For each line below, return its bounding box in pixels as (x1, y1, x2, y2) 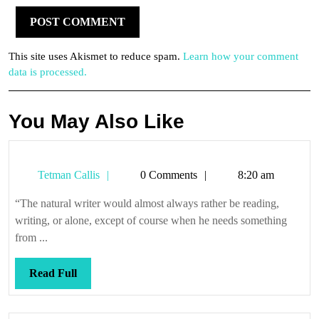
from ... (15, 231, 48, 244)
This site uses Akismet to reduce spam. (9, 51, 183, 62)
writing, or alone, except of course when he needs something (15, 214, 287, 226)
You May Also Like (9, 110, 184, 132)
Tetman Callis (35, 169, 100, 181)
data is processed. (9, 66, 87, 78)
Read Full (29, 267, 77, 279)
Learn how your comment (183, 51, 298, 62)
